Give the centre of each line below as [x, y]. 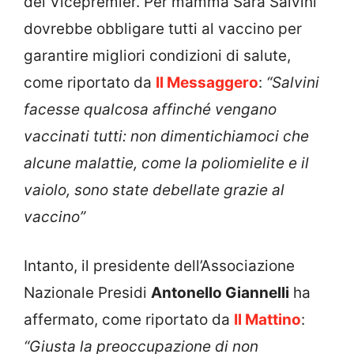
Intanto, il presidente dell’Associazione [159, 266]
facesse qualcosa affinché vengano [150, 109]
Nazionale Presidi [87, 293]
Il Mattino [267, 320]
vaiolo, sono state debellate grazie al [154, 190]
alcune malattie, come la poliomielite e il [166, 163]
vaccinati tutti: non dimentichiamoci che [166, 136]
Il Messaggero [207, 82]
